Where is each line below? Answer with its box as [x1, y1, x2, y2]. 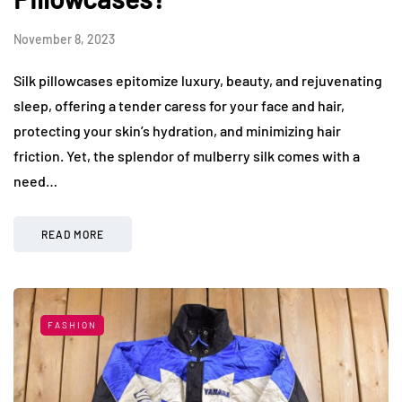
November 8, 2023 [13, 31, 115, 47]
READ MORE [41, 227, 104, 240]
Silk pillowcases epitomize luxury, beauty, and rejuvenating [13, 71, 382, 89]
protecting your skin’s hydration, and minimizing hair [13, 121, 341, 139]
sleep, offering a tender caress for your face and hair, [13, 96, 345, 114]
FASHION [48, 319, 97, 330]
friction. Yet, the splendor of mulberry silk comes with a [13, 146, 360, 164]
